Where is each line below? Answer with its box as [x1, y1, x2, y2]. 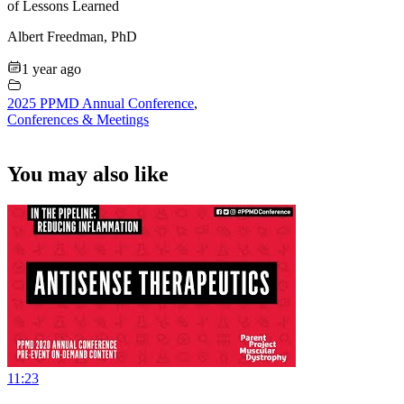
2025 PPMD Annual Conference [7, 95, 194, 111]
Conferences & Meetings [7, 111, 149, 127]
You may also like [7, 161, 169, 186]
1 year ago [22, 60, 81, 77]
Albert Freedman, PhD [7, 28, 137, 44]
